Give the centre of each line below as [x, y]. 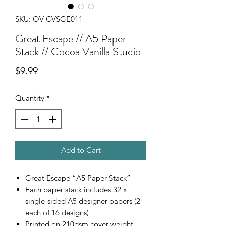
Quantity [30, 98]
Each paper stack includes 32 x [76, 190]
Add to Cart [81, 150]
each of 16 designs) [57, 213]
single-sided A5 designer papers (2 [83, 201]
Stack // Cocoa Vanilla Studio [78, 51]
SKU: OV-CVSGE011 [49, 19]
